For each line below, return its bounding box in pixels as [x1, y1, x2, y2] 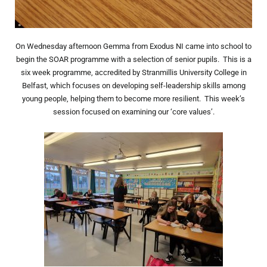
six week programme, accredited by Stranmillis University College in [20, 67, 247, 77]
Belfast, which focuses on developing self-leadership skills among [21, 80, 246, 90]
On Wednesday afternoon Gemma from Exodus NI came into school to [15, 41, 252, 51]
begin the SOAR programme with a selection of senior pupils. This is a [15, 54, 252, 64]
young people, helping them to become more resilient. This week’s [22, 94, 245, 103]
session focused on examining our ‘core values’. [52, 107, 215, 116]
